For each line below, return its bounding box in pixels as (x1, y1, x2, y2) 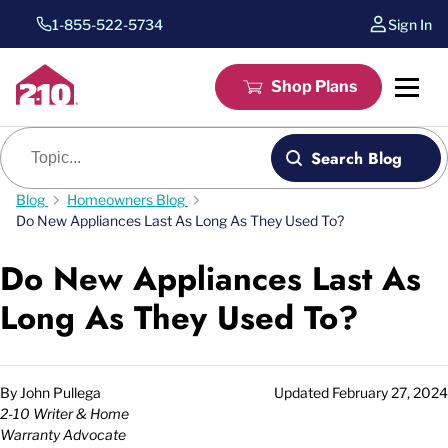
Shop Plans (271, 77, 357, 96)
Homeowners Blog (67, 191, 185, 208)
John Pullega (20, 384, 101, 401)
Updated (274, 384, 332, 401)
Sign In (388, 15, 432, 33)
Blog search (6, 135, 94, 154)
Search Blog (310, 146, 402, 170)
